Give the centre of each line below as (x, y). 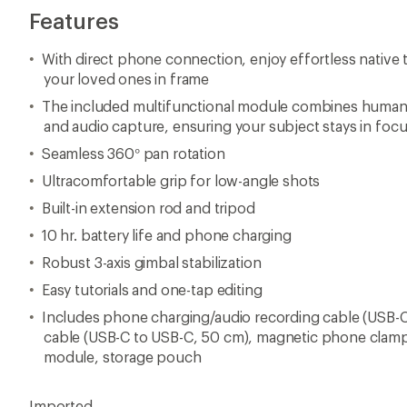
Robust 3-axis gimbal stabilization (151, 262)
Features (74, 20)
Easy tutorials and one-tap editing (152, 289)
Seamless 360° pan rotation (133, 153)
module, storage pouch (123, 357)
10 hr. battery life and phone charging (166, 235)
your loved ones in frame (127, 79)
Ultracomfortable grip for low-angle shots (181, 180)
